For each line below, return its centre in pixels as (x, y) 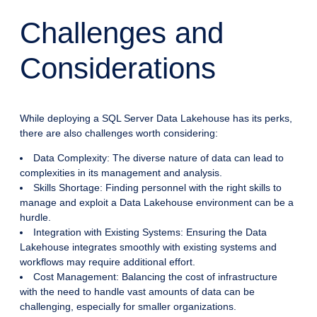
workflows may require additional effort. (108, 262)
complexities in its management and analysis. (121, 173)
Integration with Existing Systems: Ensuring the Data (150, 232)
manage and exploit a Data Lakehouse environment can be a (157, 203)
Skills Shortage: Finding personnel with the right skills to (157, 188)
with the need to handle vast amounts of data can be (137, 292)
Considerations (118, 69)
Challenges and (122, 33)
